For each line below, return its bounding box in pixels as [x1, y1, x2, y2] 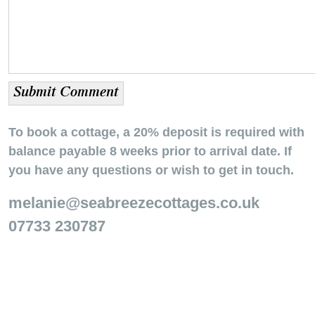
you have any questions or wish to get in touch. [8, 162, 294, 177]
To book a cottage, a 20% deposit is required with [8, 124, 304, 139]
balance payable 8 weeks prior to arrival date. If [8, 143, 292, 158]
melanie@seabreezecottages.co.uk [8, 193, 259, 212]
